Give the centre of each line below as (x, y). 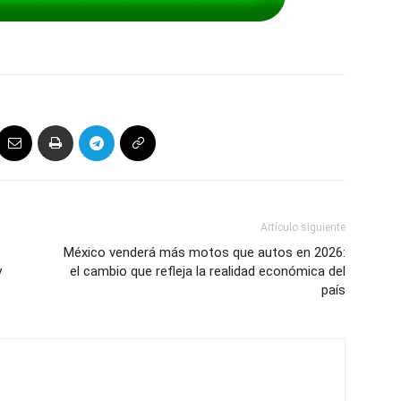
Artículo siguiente (303, 227)
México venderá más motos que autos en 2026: (205, 252)
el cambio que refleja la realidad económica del (208, 271)
